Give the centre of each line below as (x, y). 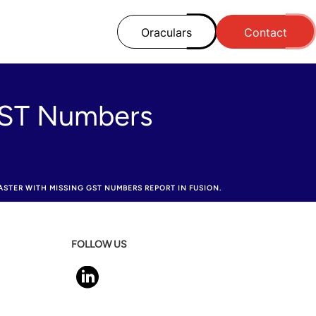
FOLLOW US (99, 244)
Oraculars (166, 32)
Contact (265, 32)
